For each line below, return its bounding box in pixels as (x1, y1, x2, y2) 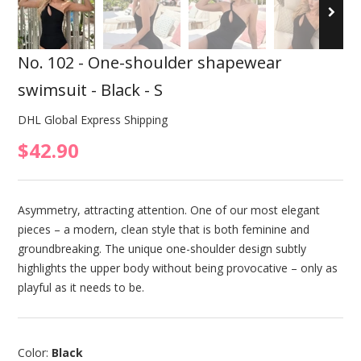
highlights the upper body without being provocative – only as (17, 260, 338, 276)
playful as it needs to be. (17, 280, 144, 296)
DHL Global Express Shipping (17, 112, 168, 128)
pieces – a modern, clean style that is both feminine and (17, 222, 309, 238)
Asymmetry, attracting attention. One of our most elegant (17, 202, 320, 218)
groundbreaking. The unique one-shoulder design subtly (17, 241, 306, 257)
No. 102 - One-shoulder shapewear (17, 52, 282, 74)
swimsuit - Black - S (17, 79, 163, 102)
